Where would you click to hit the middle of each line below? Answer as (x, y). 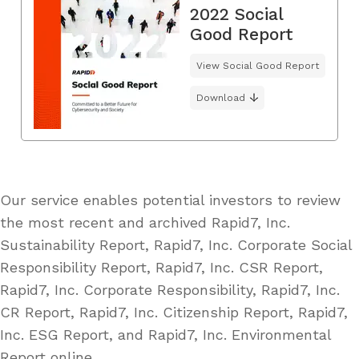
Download (221, 97)
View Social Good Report (258, 65)
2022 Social (236, 14)
